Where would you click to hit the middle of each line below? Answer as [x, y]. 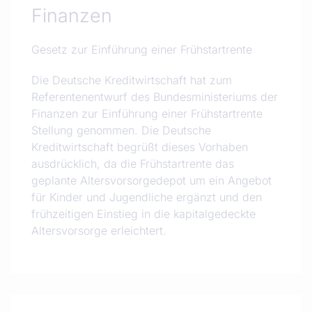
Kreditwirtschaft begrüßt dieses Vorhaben [140, 147]
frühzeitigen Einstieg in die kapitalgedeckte [143, 214]
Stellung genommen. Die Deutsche [121, 130]
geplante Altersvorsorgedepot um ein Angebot [151, 180]
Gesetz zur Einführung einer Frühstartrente [142, 49]
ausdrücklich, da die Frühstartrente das [133, 164]
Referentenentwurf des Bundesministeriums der [155, 97]
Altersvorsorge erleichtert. [99, 231]
